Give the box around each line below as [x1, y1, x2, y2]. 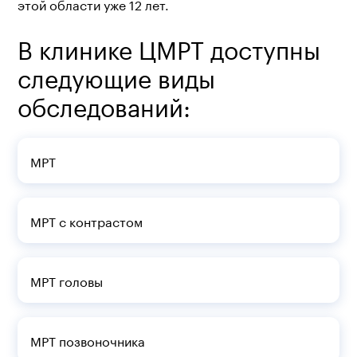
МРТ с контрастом [29, 210, 143, 230]
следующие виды [17, 57, 215, 94]
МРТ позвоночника [29, 330, 145, 350]
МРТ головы [29, 270, 103, 290]
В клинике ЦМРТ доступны [17, 28, 320, 65]
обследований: [17, 85, 190, 123]
